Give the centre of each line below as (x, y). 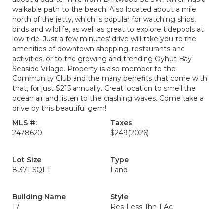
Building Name (39, 197)
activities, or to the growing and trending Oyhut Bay (102, 59)
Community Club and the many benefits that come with (110, 78)
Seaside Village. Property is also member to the (94, 69)
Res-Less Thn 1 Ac (142, 207)
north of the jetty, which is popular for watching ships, (104, 19)
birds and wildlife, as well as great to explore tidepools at (108, 29)
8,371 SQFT (32, 170)
